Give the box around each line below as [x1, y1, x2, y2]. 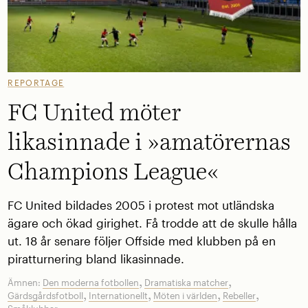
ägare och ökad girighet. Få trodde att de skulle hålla [8, 216, 298, 230]
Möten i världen [153, 290, 218, 302]
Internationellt [89, 290, 148, 302]
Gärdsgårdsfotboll [8, 290, 84, 302]
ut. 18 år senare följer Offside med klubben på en [8, 234, 276, 247]
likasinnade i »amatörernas [8, 131, 291, 155]
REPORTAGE [8, 78, 65, 88]
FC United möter [8, 101, 181, 125]
